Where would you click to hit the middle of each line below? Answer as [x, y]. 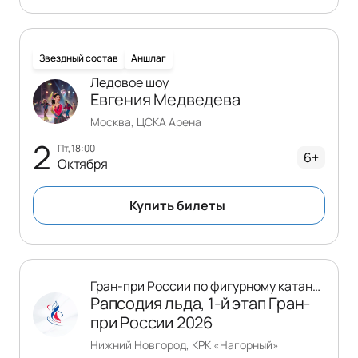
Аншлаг [149, 58]
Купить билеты [177, 205]
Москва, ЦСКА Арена [146, 121]
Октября [82, 164]
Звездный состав [79, 58]
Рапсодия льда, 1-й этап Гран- [201, 303]
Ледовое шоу [129, 82]
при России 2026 [152, 322]
